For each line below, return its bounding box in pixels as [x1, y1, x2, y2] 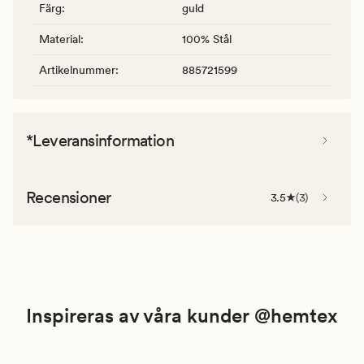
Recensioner [26, 187, 111, 207]
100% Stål [182, 32, 232, 45]
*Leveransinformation [26, 130, 174, 150]
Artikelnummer [39, 63, 115, 76]
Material [39, 32, 80, 45]
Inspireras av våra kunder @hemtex [26, 303, 338, 327]
